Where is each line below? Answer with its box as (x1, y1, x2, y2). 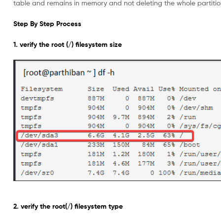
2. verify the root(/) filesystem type (13, 201, 123, 211)
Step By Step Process (13, 19, 81, 28)
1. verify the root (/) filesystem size (13, 39, 122, 49)
